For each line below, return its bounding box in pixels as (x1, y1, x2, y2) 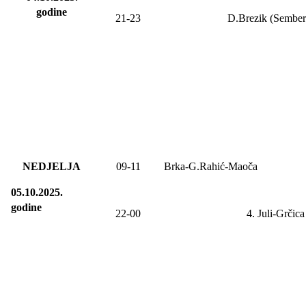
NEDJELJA (23, 160, 81, 172)
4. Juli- (247, 207, 276, 219)
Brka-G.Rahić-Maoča (164, 160, 258, 172)
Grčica (276, 207, 305, 219)
